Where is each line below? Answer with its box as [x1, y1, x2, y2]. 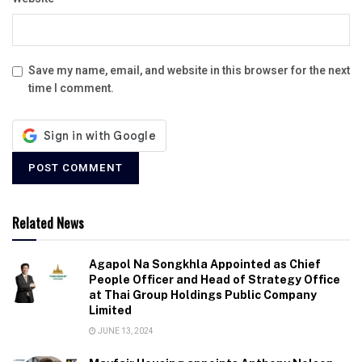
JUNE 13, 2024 [96, 325, 154, 337]
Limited [89, 303, 132, 317]
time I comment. [28, 79, 114, 97]
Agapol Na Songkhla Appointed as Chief [89, 257, 321, 271]
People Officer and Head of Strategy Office [89, 272, 340, 286]
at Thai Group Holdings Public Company [89, 288, 317, 301]
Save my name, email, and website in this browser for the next [28, 61, 350, 79]
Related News [12, 212, 84, 233]
